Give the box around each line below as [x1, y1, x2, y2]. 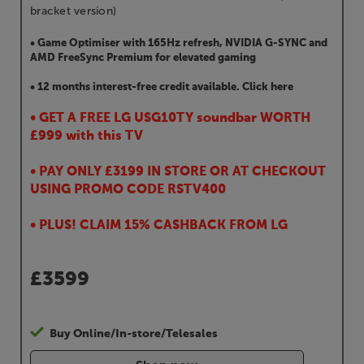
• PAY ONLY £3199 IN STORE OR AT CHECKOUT [30, 166, 326, 180]
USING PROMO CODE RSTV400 [30, 184, 226, 197]
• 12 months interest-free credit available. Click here [30, 82, 293, 93]
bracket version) [30, 4, 116, 19]
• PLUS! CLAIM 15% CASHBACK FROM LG [30, 219, 288, 233]
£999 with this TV [30, 130, 143, 144]
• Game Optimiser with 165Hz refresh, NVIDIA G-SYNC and [30, 38, 327, 50]
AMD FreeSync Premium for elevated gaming [30, 53, 256, 64]
